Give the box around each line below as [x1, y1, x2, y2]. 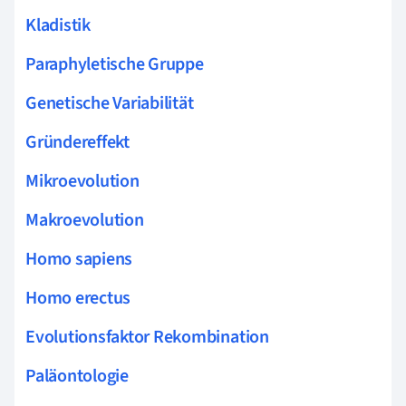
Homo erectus [25, 285, 131, 311]
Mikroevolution [25, 168, 140, 194]
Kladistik [25, 12, 91, 38]
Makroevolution [25, 207, 144, 233]
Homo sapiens [25, 246, 133, 272]
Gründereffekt [25, 129, 130, 155]
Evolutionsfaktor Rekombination [25, 324, 269, 350]
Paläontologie [25, 362, 129, 389]
